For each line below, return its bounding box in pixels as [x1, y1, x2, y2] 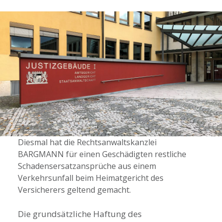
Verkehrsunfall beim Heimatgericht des [17, 172, 164, 183]
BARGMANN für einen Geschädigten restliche [17, 148, 186, 160]
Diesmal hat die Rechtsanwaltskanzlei [17, 136, 157, 148]
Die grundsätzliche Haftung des [17, 208, 142, 220]
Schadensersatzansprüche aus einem [17, 160, 156, 171]
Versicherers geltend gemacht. [17, 184, 131, 195]
